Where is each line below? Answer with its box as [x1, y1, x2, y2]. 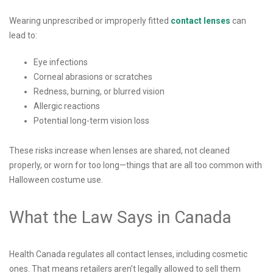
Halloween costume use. [9, 174, 105, 185]
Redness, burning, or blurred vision [34, 86, 166, 96]
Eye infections [34, 57, 90, 67]
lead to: [9, 30, 39, 40]
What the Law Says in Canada [9, 207, 236, 227]
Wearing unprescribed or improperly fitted [9, 15, 171, 26]
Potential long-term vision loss [34, 115, 151, 126]
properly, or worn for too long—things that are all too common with [9, 160, 262, 170]
